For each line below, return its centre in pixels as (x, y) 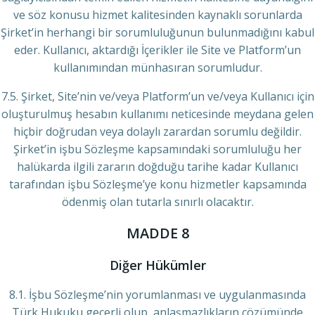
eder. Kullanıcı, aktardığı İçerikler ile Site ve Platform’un (157, 50)
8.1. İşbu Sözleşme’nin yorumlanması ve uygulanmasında (157, 295)
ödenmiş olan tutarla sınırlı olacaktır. (157, 202)
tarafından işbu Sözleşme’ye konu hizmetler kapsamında (157, 184)
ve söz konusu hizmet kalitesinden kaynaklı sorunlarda (157, 15)
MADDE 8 (157, 233)
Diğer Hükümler (157, 265)
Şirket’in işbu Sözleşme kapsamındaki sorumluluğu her (157, 149)
